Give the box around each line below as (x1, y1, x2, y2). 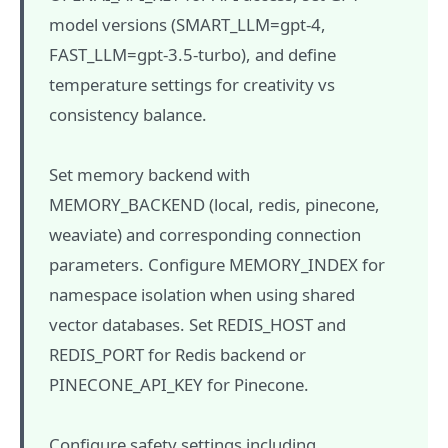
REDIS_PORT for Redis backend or (49, 343, 306, 366)
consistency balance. (49, 103, 207, 126)
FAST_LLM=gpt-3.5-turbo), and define (49, 43, 336, 66)
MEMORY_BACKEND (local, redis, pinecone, (49, 193, 380, 216)
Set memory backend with (49, 163, 250, 186)
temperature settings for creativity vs (49, 73, 335, 96)
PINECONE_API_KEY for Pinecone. (49, 373, 309, 396)
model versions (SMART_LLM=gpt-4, (49, 13, 326, 36)
